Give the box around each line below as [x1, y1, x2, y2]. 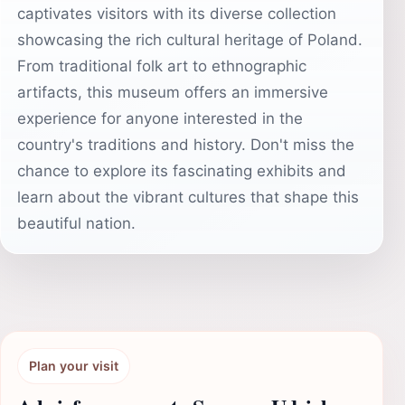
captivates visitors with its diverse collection [17, 5, 336, 23]
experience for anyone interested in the [17, 109, 303, 127]
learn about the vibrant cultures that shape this [17, 188, 359, 206]
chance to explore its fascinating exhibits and [17, 162, 346, 180]
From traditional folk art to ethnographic [17, 57, 306, 75]
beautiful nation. [17, 214, 136, 232]
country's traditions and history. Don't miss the [17, 136, 354, 154]
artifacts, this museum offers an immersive [17, 83, 328, 101]
